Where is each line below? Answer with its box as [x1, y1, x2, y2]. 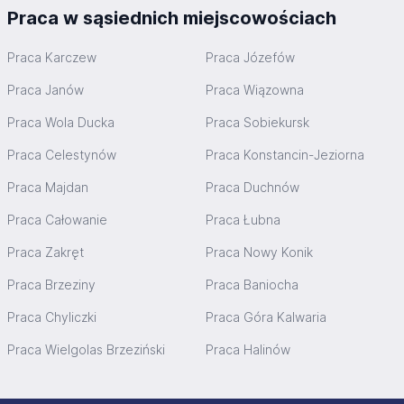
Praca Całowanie [7, 212, 107, 228]
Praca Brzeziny [7, 277, 96, 293]
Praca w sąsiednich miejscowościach [7, 7, 336, 30]
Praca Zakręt [7, 244, 84, 261]
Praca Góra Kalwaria [206, 309, 326, 326]
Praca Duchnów [206, 179, 299, 196]
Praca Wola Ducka [7, 115, 115, 131]
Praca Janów [7, 82, 84, 98]
